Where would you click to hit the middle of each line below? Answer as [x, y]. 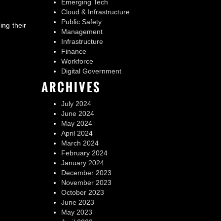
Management [82, 32]
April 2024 [77, 133]
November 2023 [86, 183]
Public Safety [81, 22]
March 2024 [80, 143]
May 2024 [76, 123]
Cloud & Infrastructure [95, 12]
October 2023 [82, 192]
